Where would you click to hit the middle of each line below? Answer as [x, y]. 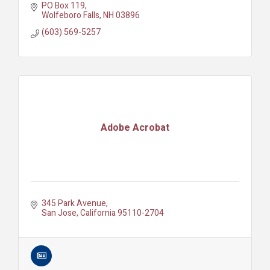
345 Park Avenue [74, 203]
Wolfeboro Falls [70, 15]
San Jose [59, 213]
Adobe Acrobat [135, 128]
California [98, 213]
